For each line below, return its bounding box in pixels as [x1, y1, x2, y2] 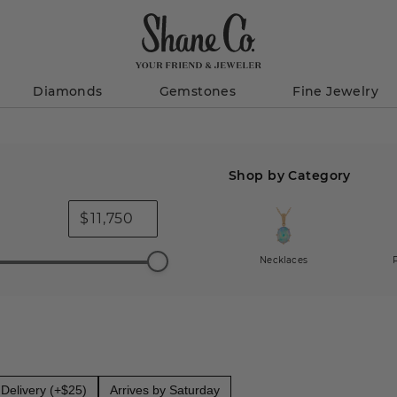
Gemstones [159, 82, 237, 99]
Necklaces [260, 254, 307, 266]
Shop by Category [229, 167, 351, 183]
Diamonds [33, 82, 103, 99]
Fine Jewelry [292, 82, 379, 99]
